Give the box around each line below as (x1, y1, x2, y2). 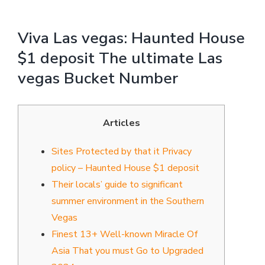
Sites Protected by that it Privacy (51, 144, 192, 158)
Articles (102, 116, 140, 130)
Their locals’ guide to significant (51, 177, 183, 191)
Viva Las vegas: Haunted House (18, 27, 245, 49)
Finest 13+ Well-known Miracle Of (51, 227, 198, 241)
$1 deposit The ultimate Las (18, 47, 222, 69)
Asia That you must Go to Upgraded (51, 244, 203, 257)
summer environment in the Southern (51, 194, 204, 208)
